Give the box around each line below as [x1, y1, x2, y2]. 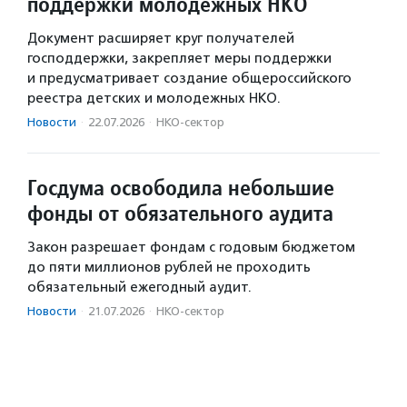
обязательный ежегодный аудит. [27, 278, 252, 295]
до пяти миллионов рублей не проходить [27, 258, 311, 275]
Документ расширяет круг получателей [27, 29, 294, 46]
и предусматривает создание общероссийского [27, 69, 352, 86]
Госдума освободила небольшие [27, 173, 334, 202]
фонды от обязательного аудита [27, 198, 333, 227]
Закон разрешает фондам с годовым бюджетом [27, 238, 355, 255]
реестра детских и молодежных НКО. [27, 89, 281, 106]
